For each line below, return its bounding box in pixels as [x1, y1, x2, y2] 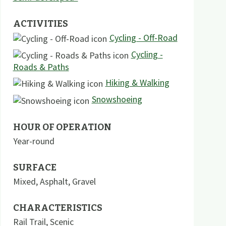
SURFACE [13, 161, 56, 173]
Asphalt [39, 175, 68, 187]
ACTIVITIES [13, 18, 68, 29]
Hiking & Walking [105, 77, 169, 89]
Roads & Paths [13, 61, 69, 73]
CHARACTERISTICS [13, 202, 102, 213]
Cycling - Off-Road [109, 32, 178, 43]
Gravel [72, 175, 96, 187]
